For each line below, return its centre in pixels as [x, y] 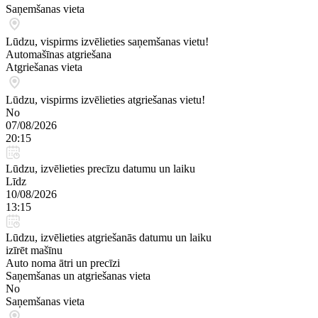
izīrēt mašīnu [34, 250]
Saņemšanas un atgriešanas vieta [78, 276]
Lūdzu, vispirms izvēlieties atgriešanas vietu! [105, 100]
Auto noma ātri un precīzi [63, 263]
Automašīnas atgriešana [59, 54]
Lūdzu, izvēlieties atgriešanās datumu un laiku [109, 237]
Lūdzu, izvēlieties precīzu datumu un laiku [100, 169]
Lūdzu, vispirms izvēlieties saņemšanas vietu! [107, 42]
